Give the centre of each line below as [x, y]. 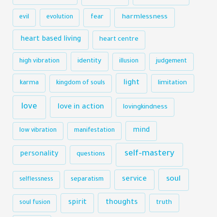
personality [39, 155]
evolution [60, 18]
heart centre [119, 40]
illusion [129, 62]
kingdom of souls [81, 83]
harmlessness [145, 18]
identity [90, 62]
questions [91, 155]
